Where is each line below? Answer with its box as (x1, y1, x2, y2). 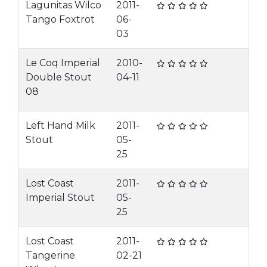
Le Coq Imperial (26, 57, 100, 69)
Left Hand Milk (26, 120, 95, 131)
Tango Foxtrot (26, 14, 95, 25)
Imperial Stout (26, 192, 95, 203)
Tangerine (26, 250, 75, 261)
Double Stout (26, 72, 92, 83)
